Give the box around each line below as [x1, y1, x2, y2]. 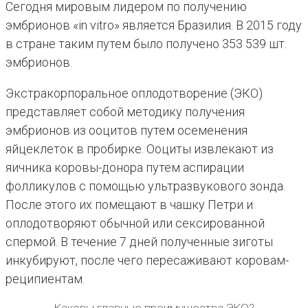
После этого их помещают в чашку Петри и [5, 197, 253, 212]
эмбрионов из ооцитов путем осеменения [5, 123, 247, 138]
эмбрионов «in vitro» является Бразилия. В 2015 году [5, 18, 302, 33]
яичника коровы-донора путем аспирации [5, 160, 244, 175]
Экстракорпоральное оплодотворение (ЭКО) [5, 86, 263, 101]
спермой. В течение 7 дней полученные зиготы [5, 234, 273, 250]
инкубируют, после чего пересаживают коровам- [5, 253, 289, 268]
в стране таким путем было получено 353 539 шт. [5, 36, 287, 52]
